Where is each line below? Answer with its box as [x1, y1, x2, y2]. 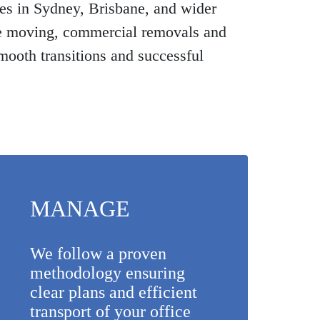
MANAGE [30, 196, 131, 222]
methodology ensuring [30, 264, 186, 283]
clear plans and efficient [30, 283, 198, 302]
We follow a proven [30, 244, 167, 264]
